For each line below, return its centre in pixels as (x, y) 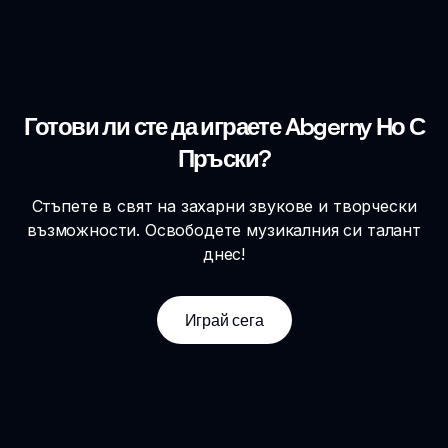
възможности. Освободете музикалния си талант (224, 229)
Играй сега (224, 319)
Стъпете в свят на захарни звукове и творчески (224, 205)
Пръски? (224, 157)
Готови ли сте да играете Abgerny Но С (224, 125)
